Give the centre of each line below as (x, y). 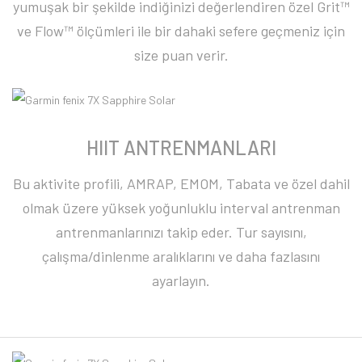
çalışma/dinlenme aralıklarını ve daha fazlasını (181, 257)
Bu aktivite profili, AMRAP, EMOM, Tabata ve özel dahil (181, 184)
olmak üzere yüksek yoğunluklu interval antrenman (181, 208)
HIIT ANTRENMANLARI (181, 148)
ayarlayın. (181, 281)
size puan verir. (181, 55)
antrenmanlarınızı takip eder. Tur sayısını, (181, 232)
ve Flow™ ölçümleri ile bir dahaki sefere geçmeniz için (181, 30)
